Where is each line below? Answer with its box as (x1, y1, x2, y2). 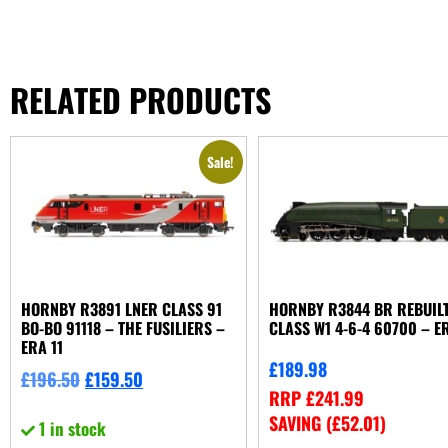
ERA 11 (21, 334, 63, 359)
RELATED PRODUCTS (10, 75, 271, 123)
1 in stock (39, 416, 106, 442)
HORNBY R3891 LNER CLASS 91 (21, 296, 222, 321)
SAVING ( (269, 409, 333, 436)
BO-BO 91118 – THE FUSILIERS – (21, 315, 225, 340)
